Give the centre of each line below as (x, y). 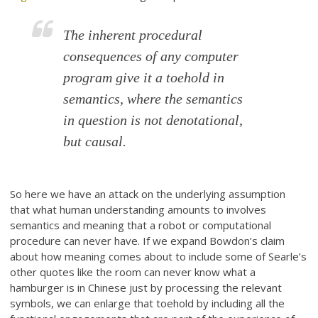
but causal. (95, 142)
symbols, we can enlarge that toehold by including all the (148, 303)
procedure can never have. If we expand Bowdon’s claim (148, 240)
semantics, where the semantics (153, 99)
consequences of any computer (151, 56)
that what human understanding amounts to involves (138, 209)
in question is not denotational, (153, 120)
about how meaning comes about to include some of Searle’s (159, 256)
